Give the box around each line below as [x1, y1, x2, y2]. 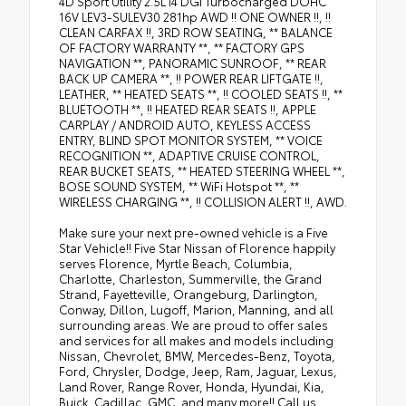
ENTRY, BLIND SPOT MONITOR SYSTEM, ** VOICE [59, 131, 323, 149]
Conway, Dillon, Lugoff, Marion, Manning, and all [59, 301, 333, 318]
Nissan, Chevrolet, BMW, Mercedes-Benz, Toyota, [59, 347, 335, 364]
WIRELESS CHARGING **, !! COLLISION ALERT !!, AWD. [59, 193, 347, 210]
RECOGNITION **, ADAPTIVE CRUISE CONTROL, [59, 147, 320, 164]
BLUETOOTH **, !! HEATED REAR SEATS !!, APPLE [59, 101, 316, 118]
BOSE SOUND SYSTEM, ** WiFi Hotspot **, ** [59, 178, 299, 195]
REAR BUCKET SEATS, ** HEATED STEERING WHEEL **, [59, 162, 345, 179]
